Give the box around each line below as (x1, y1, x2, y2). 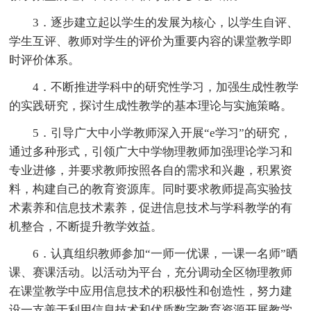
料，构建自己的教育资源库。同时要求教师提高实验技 (9, 182, 293, 196)
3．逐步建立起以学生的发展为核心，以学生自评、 (33, 15, 299, 29)
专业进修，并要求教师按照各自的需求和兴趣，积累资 (9, 163, 293, 177)
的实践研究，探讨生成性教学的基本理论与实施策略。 (9, 99, 293, 112)
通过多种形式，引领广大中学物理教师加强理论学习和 (9, 144, 293, 158)
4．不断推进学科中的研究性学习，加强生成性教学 (33, 80, 299, 94)
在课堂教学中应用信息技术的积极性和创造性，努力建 (9, 284, 293, 298)
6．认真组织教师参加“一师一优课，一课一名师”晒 (33, 246, 299, 260)
